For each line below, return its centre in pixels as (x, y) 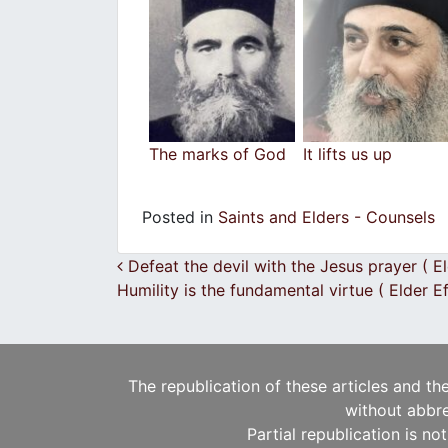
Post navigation (248, 271)
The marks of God (217, 153)
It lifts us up (347, 153)
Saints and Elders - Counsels (326, 216)
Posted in (180, 216)
